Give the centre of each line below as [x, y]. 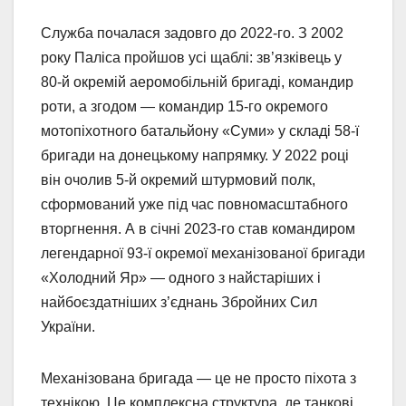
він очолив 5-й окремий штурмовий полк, [178, 179]
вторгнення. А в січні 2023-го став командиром [198, 228]
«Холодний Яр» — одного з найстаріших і [181, 277]
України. [68, 326]
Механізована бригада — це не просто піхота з [198, 378]
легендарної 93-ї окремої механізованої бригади [203, 253]
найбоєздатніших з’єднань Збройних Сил [179, 302]
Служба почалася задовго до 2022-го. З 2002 [192, 33]
